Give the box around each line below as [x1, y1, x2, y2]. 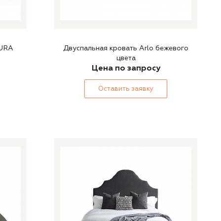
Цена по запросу [91, 63, 160, 73]
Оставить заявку [98, 85, 153, 93]
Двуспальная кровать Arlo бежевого [63, 44, 188, 52]
